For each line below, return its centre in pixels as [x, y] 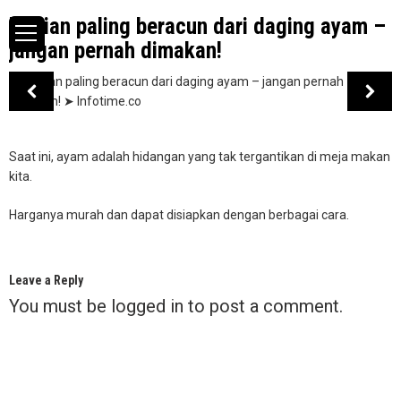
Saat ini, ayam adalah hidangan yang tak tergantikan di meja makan [200, 157]
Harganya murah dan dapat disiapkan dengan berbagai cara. [179, 215]
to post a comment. [263, 306]
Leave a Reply [46, 280]
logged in [147, 306]
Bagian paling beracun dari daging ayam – [197, 26]
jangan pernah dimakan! [115, 51]
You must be [60, 306]
